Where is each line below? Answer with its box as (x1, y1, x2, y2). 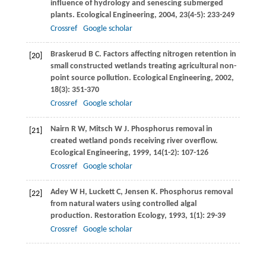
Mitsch (88, 125, 113, 134)
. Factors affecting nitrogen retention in (99, 50, 236, 59)
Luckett (88, 188, 115, 197)
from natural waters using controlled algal (50, 199, 197, 209)
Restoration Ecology (94, 211, 164, 221)
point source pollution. (50, 74, 133, 83)
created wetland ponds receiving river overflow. (50, 137, 218, 146)
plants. (50, 11, 77, 20)
